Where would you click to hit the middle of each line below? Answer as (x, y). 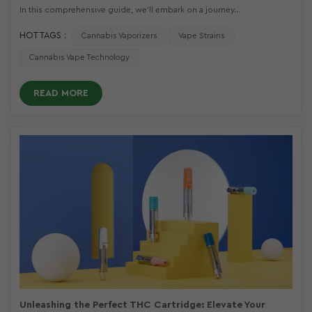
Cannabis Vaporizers (119, 36)
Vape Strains (202, 36)
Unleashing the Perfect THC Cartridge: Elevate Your (142, 305)
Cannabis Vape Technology (79, 58)
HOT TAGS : (43, 36)
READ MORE (61, 94)
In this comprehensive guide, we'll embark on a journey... (130, 10)
